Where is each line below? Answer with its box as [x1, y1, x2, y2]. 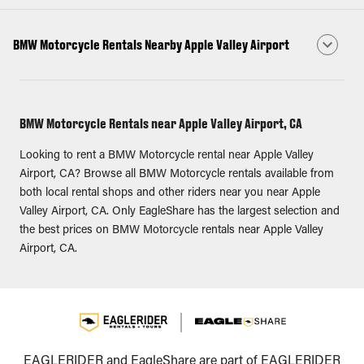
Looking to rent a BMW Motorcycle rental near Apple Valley [19, 150, 314, 162]
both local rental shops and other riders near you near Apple [19, 188, 320, 199]
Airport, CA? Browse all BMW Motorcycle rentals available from [19, 169, 334, 180]
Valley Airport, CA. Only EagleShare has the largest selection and [19, 206, 340, 218]
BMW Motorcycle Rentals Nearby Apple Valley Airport [13, 37, 289, 52]
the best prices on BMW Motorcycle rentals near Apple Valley [19, 225, 323, 236]
